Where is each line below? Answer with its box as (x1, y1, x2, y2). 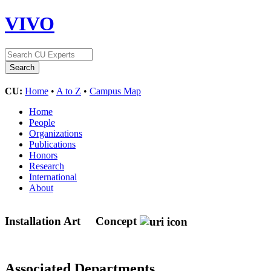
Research (29, 160, 64, 171)
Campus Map (90, 85, 141, 96)
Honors (29, 149, 57, 160)
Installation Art (5, 214, 83, 227)
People (29, 117, 55, 128)
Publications (29, 139, 76, 149)
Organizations (29, 128, 82, 139)
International (29, 171, 77, 182)
